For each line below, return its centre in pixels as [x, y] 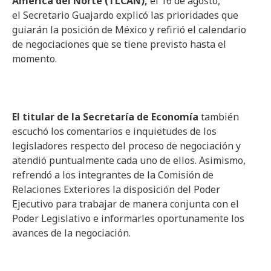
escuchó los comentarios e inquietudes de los [114, 131]
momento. [34, 59]
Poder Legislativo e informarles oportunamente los [128, 218]
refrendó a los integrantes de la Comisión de [113, 175]
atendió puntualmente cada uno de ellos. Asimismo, [129, 160]
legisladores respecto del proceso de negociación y [126, 146]
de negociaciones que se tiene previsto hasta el [119, 44]
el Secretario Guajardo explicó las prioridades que [125, 15]
